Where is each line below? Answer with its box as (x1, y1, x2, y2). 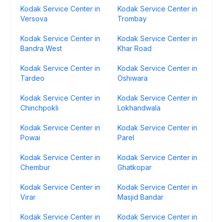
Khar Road (117, 44, 152, 53)
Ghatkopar (117, 163, 152, 171)
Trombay (117, 14, 147, 23)
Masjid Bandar (117, 193, 164, 201)
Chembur (20, 163, 50, 171)
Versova (20, 14, 48, 23)
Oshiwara (117, 74, 148, 82)
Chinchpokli (20, 104, 58, 112)
